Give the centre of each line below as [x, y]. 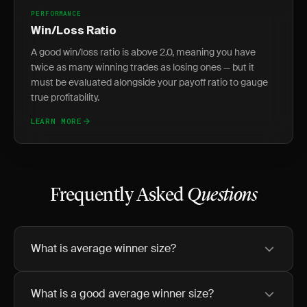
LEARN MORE [56, 121]
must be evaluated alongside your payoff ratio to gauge [149, 82]
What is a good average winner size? [122, 294]
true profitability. [65, 97]
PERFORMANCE [56, 13]
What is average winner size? [103, 248]
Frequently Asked [119, 196]
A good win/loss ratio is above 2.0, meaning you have [143, 52]
